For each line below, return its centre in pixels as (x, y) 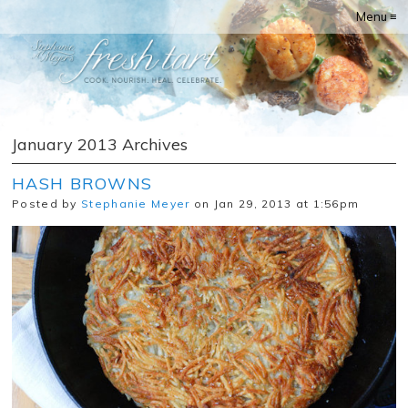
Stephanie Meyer (136, 204)
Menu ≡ (377, 16)
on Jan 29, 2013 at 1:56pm (275, 204)
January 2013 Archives (100, 144)
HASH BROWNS (82, 184)
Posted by (47, 204)
